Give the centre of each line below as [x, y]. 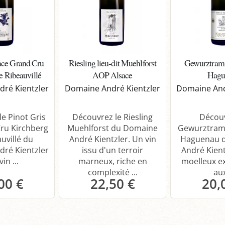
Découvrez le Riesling [113, 117]
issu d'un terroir [113, 150]
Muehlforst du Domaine [113, 128]
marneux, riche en [113, 161]
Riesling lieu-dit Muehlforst [113, 63]
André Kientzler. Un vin [113, 139]
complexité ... [113, 172]
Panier [119, 208]
